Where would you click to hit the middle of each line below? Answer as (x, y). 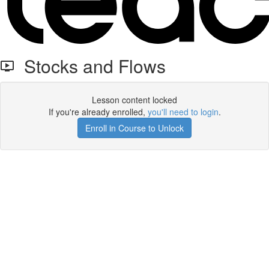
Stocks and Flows (90, 66)
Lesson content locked (134, 100)
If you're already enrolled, (98, 112)
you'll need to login (183, 112)
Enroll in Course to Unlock (134, 128)
